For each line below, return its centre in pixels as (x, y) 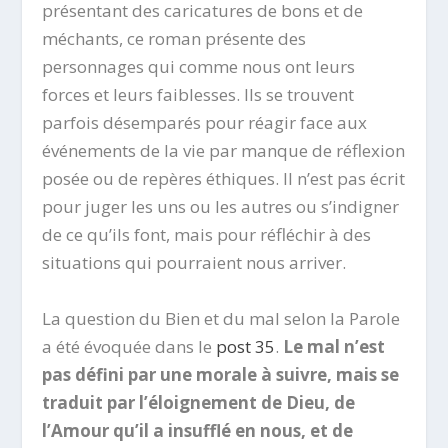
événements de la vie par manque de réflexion (224, 151)
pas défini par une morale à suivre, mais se (221, 374)
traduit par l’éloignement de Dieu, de (199, 402)
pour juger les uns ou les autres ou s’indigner (221, 207)
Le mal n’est (334, 346)
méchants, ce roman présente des (174, 39)
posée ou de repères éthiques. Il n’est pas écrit (224, 179)
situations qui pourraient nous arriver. (194, 263)
